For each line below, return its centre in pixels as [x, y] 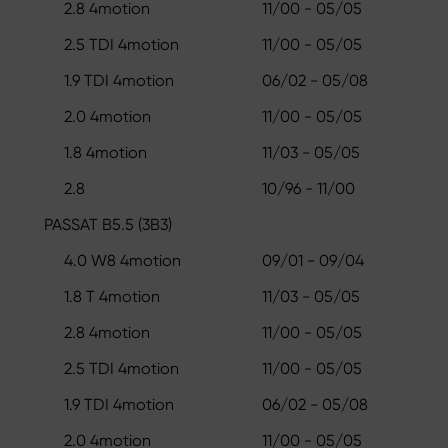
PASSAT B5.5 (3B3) [108, 224]
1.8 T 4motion [112, 296]
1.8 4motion [105, 152]
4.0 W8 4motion [122, 260]
